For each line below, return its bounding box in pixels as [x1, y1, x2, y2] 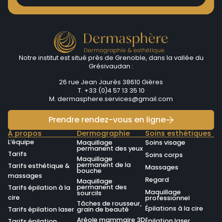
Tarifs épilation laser [8, 205, 74, 214]
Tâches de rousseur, [76, 199, 142, 208]
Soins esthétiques [145, 128, 212, 138]
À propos [8, 128, 42, 138]
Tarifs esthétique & [8, 161, 70, 170]
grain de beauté [76, 205, 129, 214]
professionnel [145, 193, 190, 202]
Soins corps [145, 150, 183, 159]
